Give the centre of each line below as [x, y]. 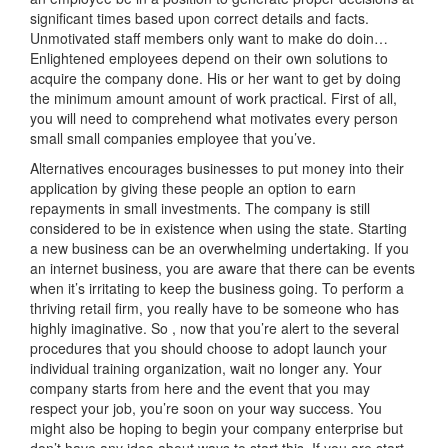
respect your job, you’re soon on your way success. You [206, 407]
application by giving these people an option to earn [193, 187]
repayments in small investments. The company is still [200, 207]
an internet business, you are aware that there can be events [222, 267]
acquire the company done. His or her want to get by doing [215, 77]
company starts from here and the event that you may [200, 387]
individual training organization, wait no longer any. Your [206, 367]
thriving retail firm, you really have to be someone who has [214, 307]
